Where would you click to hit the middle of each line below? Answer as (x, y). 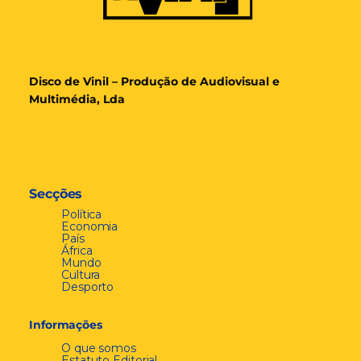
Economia (90, 226)
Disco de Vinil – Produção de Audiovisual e (154, 81)
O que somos (99, 348)
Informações (66, 324)
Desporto (88, 286)
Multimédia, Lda (77, 99)
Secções (56, 193)
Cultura (81, 274)
